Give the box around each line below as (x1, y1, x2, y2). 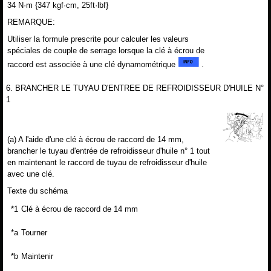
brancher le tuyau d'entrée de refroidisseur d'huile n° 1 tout (7, 146, 210, 155)
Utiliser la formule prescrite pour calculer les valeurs (7, 34, 189, 44)
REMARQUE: (7, 17, 55, 27)
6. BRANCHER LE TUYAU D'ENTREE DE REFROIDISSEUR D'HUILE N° (6, 83, 264, 93)
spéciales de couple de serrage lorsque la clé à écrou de (7, 45, 204, 55)
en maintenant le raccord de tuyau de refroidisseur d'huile (7, 157, 207, 167)
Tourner (21, 227, 47, 237)
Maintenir (21, 251, 53, 261)
